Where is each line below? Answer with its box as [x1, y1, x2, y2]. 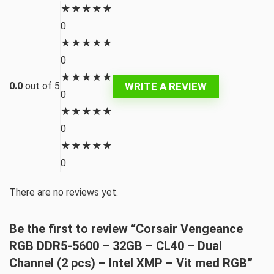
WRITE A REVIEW [125, 80, 207, 92]
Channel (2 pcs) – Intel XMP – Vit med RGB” [9, 256, 253, 270]
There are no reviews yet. [9, 187, 118, 198]
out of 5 [25, 80, 60, 92]
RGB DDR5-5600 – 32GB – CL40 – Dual [9, 239, 222, 253]
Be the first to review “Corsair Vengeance [9, 221, 243, 236]
